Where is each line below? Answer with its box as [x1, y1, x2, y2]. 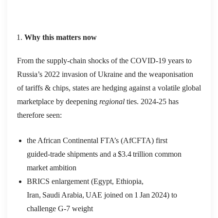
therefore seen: [17, 110, 62, 119]
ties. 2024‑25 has [125, 97, 179, 106]
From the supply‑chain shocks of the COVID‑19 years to [17, 56, 192, 65]
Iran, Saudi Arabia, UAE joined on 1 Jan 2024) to [27, 190, 177, 199]
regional [99, 97, 125, 106]
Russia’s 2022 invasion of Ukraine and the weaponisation [17, 70, 193, 78]
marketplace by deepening [17, 97, 99, 106]
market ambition [27, 163, 76, 172]
